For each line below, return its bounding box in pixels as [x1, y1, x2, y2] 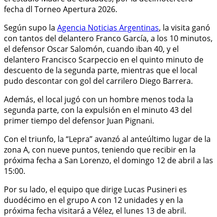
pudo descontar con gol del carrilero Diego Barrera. [4, 75, 193, 86]
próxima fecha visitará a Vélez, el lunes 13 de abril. [4, 205, 186, 216]
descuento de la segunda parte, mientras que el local [4, 64, 197, 76]
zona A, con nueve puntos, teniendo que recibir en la [4, 144, 196, 155]
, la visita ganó [159, 22, 210, 33]
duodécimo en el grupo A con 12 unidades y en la [4, 194, 183, 205]
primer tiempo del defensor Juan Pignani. [4, 115, 154, 126]
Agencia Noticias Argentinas [57, 22, 159, 33]
